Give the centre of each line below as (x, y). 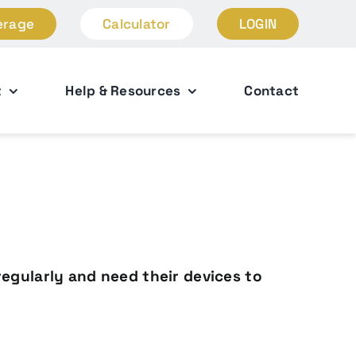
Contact (272, 90)
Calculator (137, 24)
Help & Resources (123, 90)
